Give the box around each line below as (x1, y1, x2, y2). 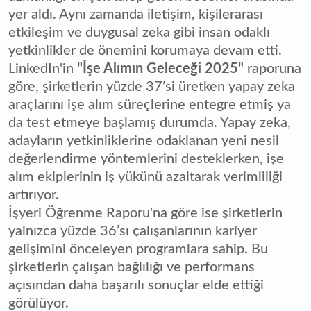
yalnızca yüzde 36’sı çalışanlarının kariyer (8, 224, 257, 239)
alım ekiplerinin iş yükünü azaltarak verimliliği (8, 170, 283, 185)
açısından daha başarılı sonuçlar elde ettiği (8, 278, 264, 293)
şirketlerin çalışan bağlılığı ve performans (8, 260, 255, 275)
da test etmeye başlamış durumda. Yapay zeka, (8, 116, 291, 131)
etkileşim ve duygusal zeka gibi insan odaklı (8, 26, 270, 40)
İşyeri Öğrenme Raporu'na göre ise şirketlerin (8, 206, 283, 221)
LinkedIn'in (8, 62, 77, 76)
